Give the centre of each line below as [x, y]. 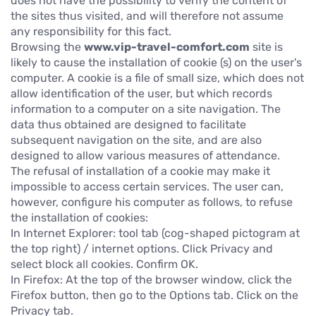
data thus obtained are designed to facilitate [128, 124]
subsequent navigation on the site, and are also [136, 140]
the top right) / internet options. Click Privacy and [142, 248]
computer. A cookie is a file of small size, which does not [157, 78]
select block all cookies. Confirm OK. [104, 264]
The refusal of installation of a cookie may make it [140, 171]
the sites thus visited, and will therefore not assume [147, 16]
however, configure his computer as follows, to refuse [152, 202]
